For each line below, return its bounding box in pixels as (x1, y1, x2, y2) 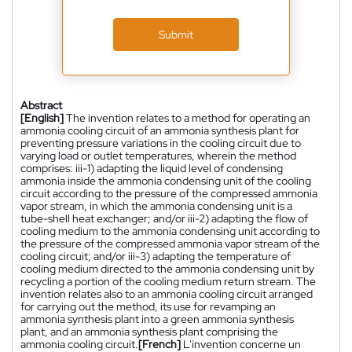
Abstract (20, 98, 62, 113)
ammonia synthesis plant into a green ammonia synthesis (20, 312, 294, 327)
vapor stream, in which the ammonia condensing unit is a (20, 199, 292, 214)
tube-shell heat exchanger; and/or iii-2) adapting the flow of (20, 211, 308, 226)
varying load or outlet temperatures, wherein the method (20, 148, 296, 163)
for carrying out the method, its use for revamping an (20, 299, 276, 314)
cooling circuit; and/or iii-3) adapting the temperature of (20, 249, 291, 264)
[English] (20, 111, 64, 126)
